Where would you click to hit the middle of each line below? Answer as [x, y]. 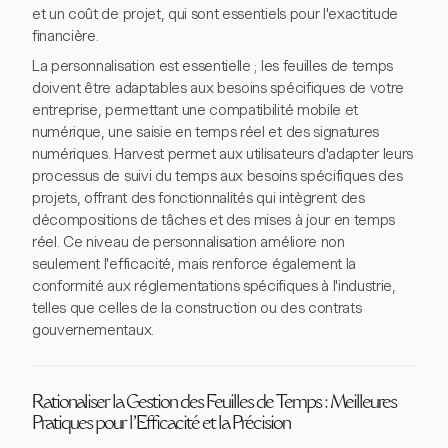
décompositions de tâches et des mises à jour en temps [214, 220]
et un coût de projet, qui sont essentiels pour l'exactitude [215, 14]
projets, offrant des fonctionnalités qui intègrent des [198, 198]
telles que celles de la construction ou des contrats [197, 308]
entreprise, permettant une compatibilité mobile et [195, 110]
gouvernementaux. [93, 330]
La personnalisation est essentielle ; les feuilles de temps [213, 66]
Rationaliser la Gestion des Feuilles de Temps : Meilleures [214, 404]
